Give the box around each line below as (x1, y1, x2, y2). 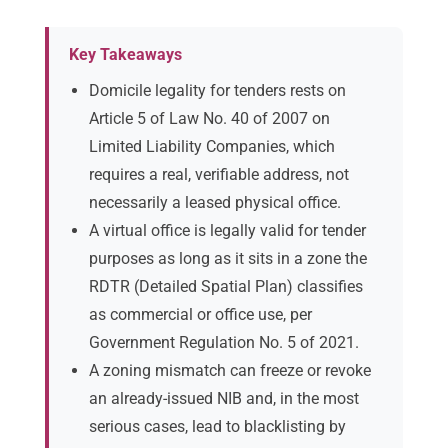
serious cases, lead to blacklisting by (89, 417, 346, 437)
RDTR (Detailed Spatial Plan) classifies (89, 277, 363, 297)
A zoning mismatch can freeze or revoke (89, 361, 371, 381)
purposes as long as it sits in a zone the (89, 249, 367, 269)
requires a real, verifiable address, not (89, 165, 349, 185)
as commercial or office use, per (89, 305, 312, 325)
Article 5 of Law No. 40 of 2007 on (89, 109, 330, 129)
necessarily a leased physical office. (89, 193, 341, 213)
